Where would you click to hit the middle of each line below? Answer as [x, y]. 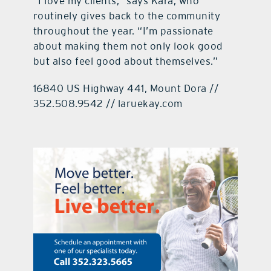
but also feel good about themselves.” [126, 61]
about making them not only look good [128, 46]
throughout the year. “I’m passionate [123, 31]
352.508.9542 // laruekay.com [108, 103]
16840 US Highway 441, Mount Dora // [126, 88]
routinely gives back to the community [127, 15]
